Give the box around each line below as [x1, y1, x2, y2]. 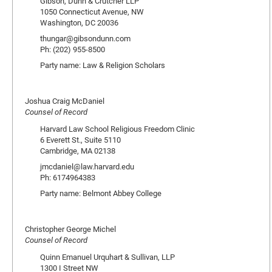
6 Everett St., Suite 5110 [40, 134, 121, 145]
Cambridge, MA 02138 [40, 145, 115, 156]
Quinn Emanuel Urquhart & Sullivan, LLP [40, 251, 175, 262]
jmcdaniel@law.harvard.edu [40, 161, 134, 172]
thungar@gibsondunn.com [40, 33, 131, 44]
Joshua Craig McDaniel [25, 95, 104, 106]
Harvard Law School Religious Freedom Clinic [40, 123, 195, 134]
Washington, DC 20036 [40, 17, 118, 28]
